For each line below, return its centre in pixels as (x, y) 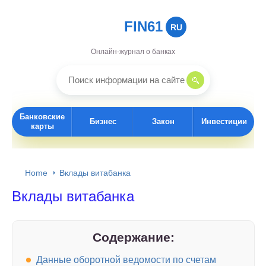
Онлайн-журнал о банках (133, 52)
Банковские (42, 117)
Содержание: (133, 237)
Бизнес (103, 121)
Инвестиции (224, 121)
